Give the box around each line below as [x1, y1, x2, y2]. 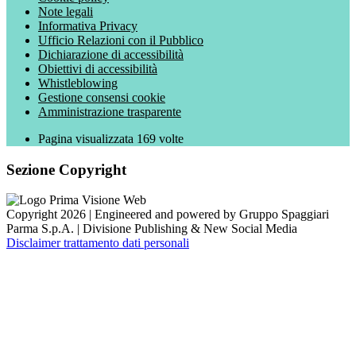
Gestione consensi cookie [38, 91, 165, 104]
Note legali [38, 5, 93, 18]
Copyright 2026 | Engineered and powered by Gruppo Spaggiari [6, 207, 329, 222]
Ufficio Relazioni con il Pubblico [38, 33, 203, 47]
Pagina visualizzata [38, 132, 137, 145]
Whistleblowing [38, 76, 118, 90]
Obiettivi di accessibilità [38, 62, 157, 75]
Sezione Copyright [6, 161, 126, 178]
